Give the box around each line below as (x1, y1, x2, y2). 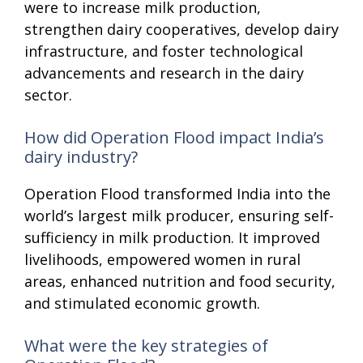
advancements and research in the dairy (24, 62, 304, 83)
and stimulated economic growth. (24, 293, 260, 313)
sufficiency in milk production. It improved (24, 227, 320, 247)
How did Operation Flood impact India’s (24, 126, 324, 148)
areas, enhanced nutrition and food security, (24, 271, 335, 291)
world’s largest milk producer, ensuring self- (24, 205, 334, 225)
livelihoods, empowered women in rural (24, 249, 301, 269)
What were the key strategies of (24, 334, 268, 357)
